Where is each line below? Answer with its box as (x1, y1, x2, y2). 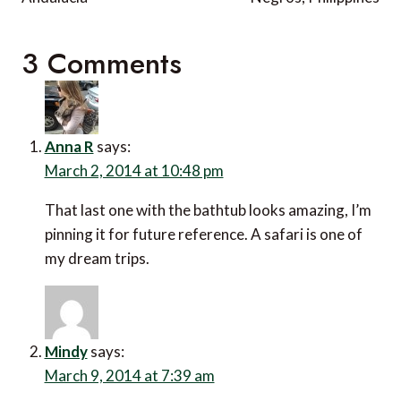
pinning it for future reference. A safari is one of (44, 225, 363, 244)
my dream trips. (44, 249, 149, 269)
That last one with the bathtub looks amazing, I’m (44, 200, 371, 220)
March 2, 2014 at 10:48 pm (44, 161, 224, 181)
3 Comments (21, 43, 182, 85)
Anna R (44, 137, 94, 157)
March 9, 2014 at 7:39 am (44, 366, 215, 386)
